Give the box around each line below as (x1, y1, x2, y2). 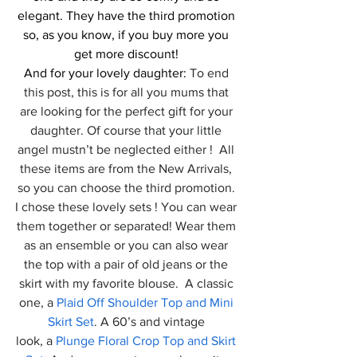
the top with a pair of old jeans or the (24, 257, 231, 271)
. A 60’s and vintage (93, 315, 208, 328)
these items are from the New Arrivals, (20, 162, 235, 175)
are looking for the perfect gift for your (19, 104, 236, 118)
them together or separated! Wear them (16, 219, 239, 233)
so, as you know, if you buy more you (23, 28, 232, 41)
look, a (16, 334, 56, 347)
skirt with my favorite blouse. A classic (18, 277, 237, 290)
